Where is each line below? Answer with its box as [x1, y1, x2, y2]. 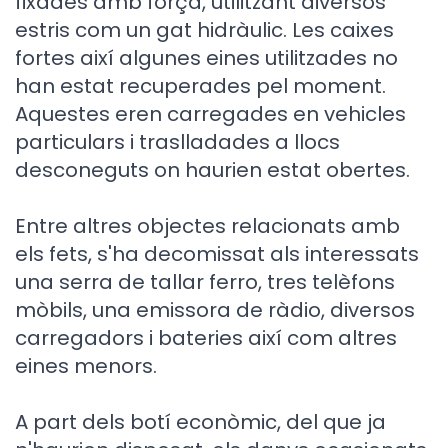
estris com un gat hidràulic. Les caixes [15, 16, 394, 44]
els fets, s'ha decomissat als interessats [15, 240, 419, 268]
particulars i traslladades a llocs [15, 128, 340, 156]
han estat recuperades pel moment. [15, 72, 386, 100]
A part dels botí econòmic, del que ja [15, 408, 386, 436]
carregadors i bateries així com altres [15, 324, 397, 352]
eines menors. [15, 352, 157, 380]
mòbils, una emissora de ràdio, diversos [15, 296, 415, 324]
